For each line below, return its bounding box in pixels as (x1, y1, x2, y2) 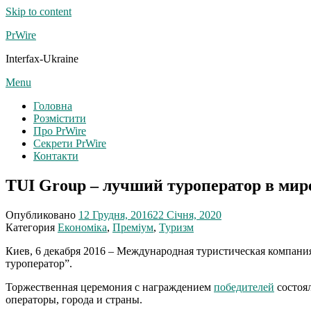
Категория (6, 221, 58, 233)
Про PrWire (33, 125, 86, 137)
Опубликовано (6, 208, 78, 221)
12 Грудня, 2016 (78, 208, 153, 221)
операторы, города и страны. (6, 293, 142, 305)
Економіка (58, 221, 107, 233)
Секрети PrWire (33, 137, 106, 149)
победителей (214, 280, 274, 293)
